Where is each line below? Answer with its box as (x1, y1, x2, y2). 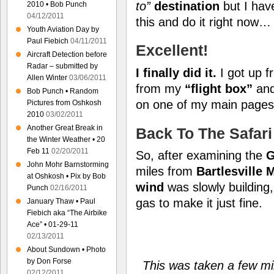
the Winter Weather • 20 (27, 135, 105, 144)
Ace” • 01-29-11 (27, 220, 78, 229)
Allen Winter (27, 73, 67, 82)
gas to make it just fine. (136, 196, 262, 210)
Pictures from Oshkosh (27, 98, 102, 107)
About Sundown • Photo (27, 245, 106, 254)
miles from (136, 165, 196, 179)
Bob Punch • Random (27, 87, 98, 95)
